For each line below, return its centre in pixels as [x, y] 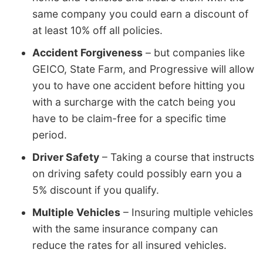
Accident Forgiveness [87, 53]
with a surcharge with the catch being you [134, 102]
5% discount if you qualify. [96, 190]
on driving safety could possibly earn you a [137, 174]
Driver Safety [66, 157]
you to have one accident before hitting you [139, 86]
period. [50, 135]
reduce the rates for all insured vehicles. [129, 245]
